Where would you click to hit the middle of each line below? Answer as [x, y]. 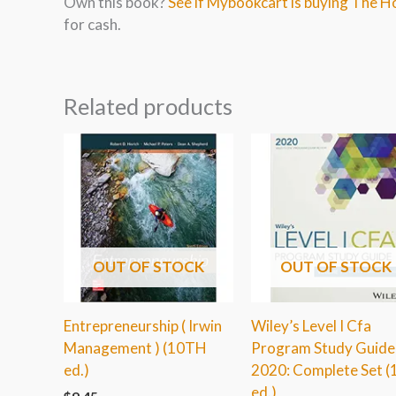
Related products [148, 106]
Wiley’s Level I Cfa [311, 326]
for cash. [92, 24]
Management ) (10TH [135, 348]
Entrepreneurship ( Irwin [143, 326]
